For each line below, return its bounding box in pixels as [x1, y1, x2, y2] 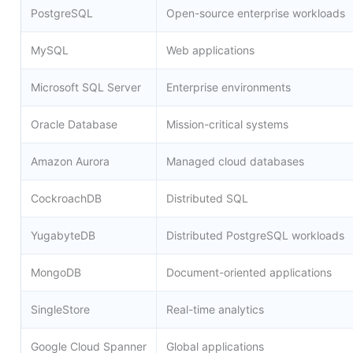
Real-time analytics [166, 302, 265, 316]
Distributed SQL [166, 191, 249, 205]
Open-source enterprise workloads [166, 6, 346, 20]
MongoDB [31, 265, 82, 279]
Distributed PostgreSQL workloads [166, 228, 345, 242]
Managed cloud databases [166, 154, 305, 168]
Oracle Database [31, 117, 118, 131]
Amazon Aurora [31, 154, 110, 168]
